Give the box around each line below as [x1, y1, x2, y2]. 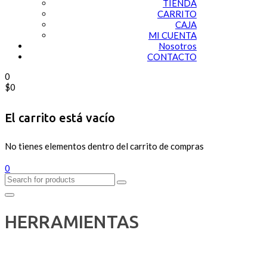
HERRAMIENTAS [5, 212, 139, 232]
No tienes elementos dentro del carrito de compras [5, 141, 204, 152]
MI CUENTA [148, 30, 197, 41]
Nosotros [159, 41, 197, 52]
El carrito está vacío [5, 110, 115, 125]
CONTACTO [147, 51, 197, 63]
